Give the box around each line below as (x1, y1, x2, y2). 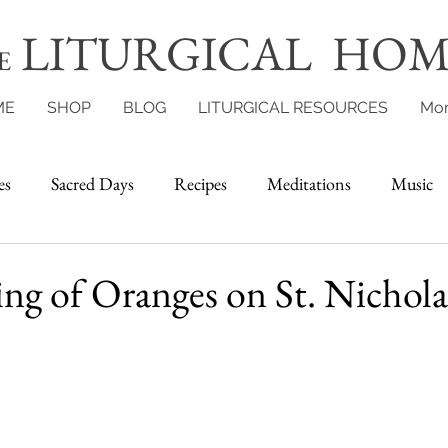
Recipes (174, 171, 227, 195)
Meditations (267, 171, 351, 195)
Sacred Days (51, 171, 134, 195)
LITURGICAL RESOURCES (198, 98, 388, 117)
